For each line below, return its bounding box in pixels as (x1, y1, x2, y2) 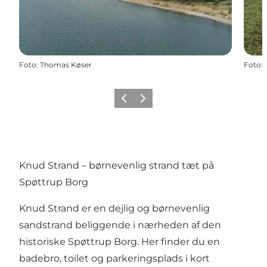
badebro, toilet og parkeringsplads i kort (19, 252, 210, 264)
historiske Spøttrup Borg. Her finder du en (19, 235, 220, 247)
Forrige (116, 97, 143, 107)
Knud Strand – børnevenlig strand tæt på (19, 159, 214, 171)
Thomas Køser (40, 60, 92, 69)
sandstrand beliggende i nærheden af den (19, 219, 221, 231)
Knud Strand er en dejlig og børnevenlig (19, 202, 210, 214)
